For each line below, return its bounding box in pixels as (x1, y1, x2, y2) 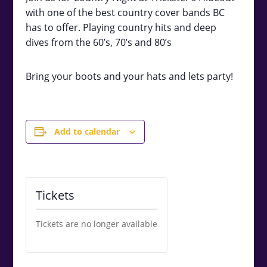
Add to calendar (54, 126, 120, 137)
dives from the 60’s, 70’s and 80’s (25, 36, 172, 49)
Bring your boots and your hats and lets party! (25, 70, 233, 83)
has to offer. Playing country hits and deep (25, 21, 216, 34)
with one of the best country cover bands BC (25, 6, 225, 19)
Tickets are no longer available (35, 218, 157, 229)
